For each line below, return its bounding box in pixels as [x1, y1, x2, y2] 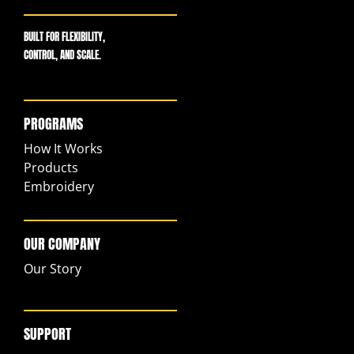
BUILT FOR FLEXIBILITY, [24, 29, 105, 45]
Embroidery [24, 178, 94, 196]
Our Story [24, 260, 81, 278]
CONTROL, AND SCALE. [24, 47, 101, 63]
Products [24, 159, 78, 177]
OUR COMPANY [24, 233, 100, 255]
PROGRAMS [24, 113, 83, 135]
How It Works [24, 140, 103, 158]
